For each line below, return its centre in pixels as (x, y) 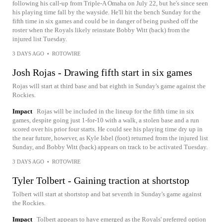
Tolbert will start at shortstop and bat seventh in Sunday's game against (107, 194)
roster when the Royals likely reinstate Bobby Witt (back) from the (101, 30)
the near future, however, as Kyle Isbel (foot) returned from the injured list (110, 138)
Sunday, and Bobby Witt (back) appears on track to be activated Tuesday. (110, 147)
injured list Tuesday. (40, 39)
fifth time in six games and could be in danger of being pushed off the (105, 21)
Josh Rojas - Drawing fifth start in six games (102, 72)
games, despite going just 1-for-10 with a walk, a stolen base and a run (106, 120)
